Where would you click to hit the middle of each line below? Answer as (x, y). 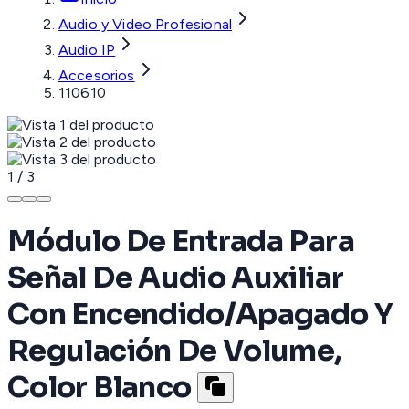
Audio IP (87, 50)
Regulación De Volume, (175, 350)
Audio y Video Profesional (145, 25)
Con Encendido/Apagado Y (200, 314)
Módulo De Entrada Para (181, 241)
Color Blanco (100, 387)
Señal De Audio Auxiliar (176, 277)
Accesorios (97, 76)
